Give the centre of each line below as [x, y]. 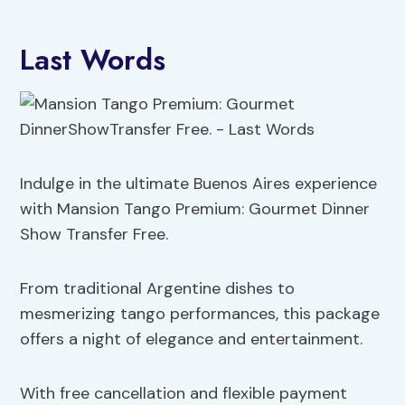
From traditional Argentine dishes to [158, 289]
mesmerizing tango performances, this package [200, 314]
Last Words [93, 60]
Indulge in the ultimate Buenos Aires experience [199, 184]
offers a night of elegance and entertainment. [192, 339]
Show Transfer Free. [94, 235]
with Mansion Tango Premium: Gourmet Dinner [195, 209]
